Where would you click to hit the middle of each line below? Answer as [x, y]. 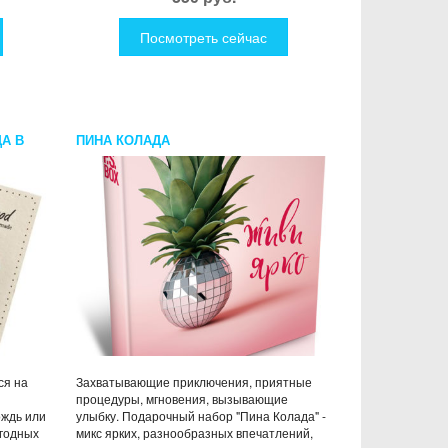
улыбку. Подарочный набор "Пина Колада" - [201, 415]
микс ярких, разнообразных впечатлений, [194, 432]
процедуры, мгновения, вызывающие [182, 398]
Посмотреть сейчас [203, 36]
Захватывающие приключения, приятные [194, 381]
